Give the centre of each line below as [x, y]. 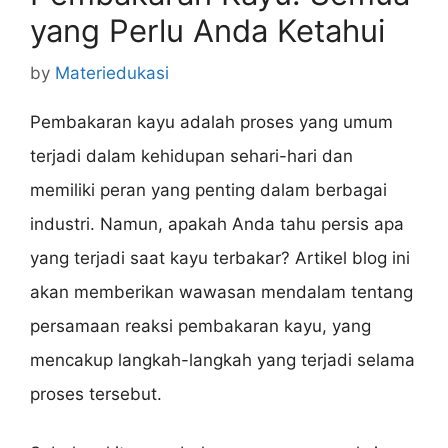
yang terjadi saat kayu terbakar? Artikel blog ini [220, 257]
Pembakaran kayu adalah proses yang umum [211, 121]
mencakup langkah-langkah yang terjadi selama [222, 359]
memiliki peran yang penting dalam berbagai [208, 189]
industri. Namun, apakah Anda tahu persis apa [217, 223]
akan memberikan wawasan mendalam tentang [221, 291]
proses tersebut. [96, 393]
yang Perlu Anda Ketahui [207, 31]
